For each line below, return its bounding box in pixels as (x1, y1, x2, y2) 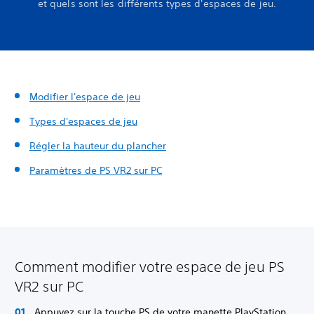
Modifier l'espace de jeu (29, 90, 140, 103)
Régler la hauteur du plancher (29, 139, 166, 152)
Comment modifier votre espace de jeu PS (15, 259, 285, 275)
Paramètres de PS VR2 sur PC (29, 164, 162, 177)
